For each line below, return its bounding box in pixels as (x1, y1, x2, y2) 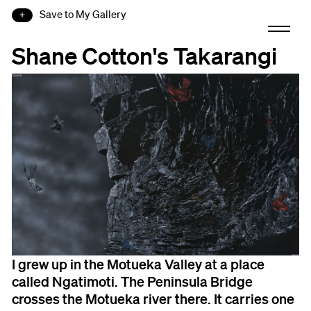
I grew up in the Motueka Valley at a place (12, 255, 265, 272)
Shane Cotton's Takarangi (12, 40, 278, 69)
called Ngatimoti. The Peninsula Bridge (12, 272, 253, 289)
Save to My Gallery (40, 7, 127, 21)
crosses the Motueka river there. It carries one (12, 289, 295, 307)
